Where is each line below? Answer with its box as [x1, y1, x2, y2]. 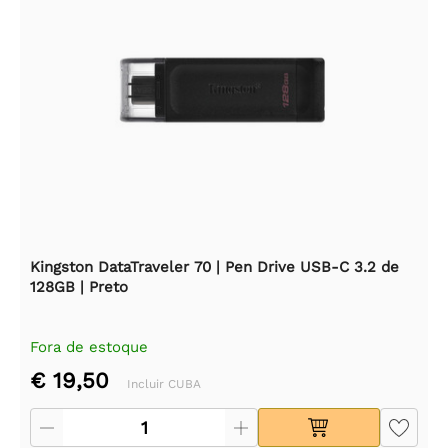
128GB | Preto [30, 277, 128, 296]
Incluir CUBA [127, 376, 201, 391]
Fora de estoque [30, 337, 148, 356]
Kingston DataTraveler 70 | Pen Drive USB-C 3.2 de [30, 257, 399, 276]
